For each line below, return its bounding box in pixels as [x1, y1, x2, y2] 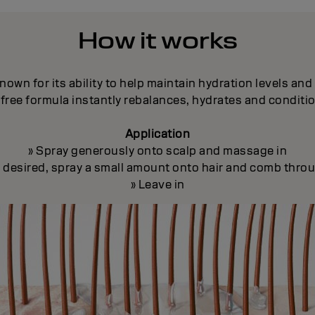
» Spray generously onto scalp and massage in [28, 143, 287, 159]
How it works [77, 25, 238, 56]
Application [124, 127, 191, 142]
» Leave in [130, 177, 185, 193]
